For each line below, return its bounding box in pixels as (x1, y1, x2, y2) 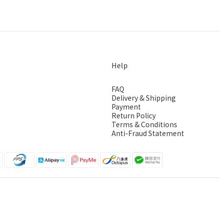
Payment (111, 101, 141, 111)
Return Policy (111, 110, 156, 120)
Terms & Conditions (111, 119, 177, 129)
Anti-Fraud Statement (111, 128, 184, 138)
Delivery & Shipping (111, 92, 176, 103)
